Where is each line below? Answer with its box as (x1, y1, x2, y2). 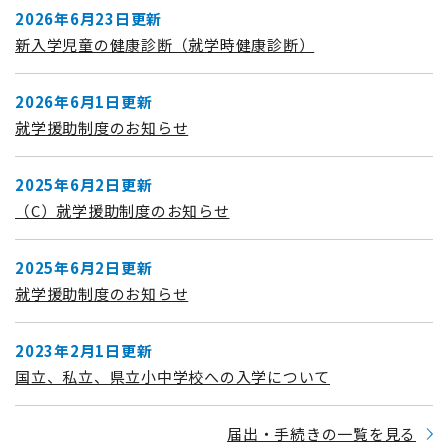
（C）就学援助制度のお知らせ (15, 199, 230, 221)
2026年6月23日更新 (15, 7, 162, 29)
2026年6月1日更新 (15, 90, 153, 112)
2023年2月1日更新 (15, 339, 153, 361)
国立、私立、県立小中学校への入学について (15, 365, 330, 387)
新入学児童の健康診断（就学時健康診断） (15, 33, 315, 55)
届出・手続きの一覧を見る (227, 422, 416, 444)
